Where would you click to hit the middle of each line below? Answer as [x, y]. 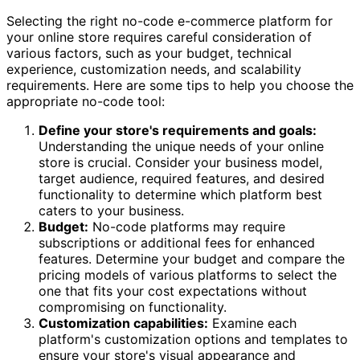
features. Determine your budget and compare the [192, 259]
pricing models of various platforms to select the [188, 275]
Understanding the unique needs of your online [181, 147]
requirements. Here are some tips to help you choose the [180, 86]
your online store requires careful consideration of [159, 37]
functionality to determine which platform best [180, 195]
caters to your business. [111, 211]
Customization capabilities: [123, 323]
